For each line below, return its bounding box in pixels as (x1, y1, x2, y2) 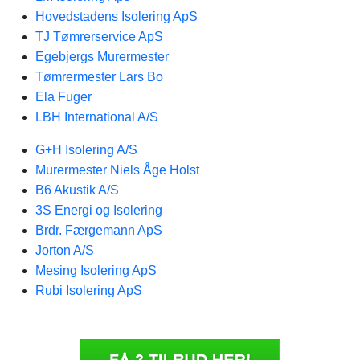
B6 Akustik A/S (35, 183, 119, 197)
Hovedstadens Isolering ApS (35, 10, 198, 23)
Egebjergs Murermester (35, 50, 169, 63)
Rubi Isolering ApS (35, 284, 142, 297)
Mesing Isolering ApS (35, 264, 157, 277)
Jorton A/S (35, 243, 94, 257)
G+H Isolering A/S (35, 143, 137, 157)
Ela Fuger (35, 90, 92, 104)
